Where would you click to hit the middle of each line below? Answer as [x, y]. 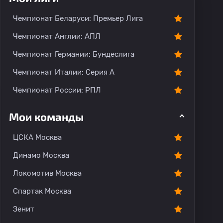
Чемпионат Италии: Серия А [64, 72]
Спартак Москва [42, 191]
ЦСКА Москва [37, 137]
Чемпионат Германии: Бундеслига [74, 54]
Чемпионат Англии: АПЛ [57, 36]
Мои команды [46, 116]
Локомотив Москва [47, 173]
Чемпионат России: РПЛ [57, 90]
